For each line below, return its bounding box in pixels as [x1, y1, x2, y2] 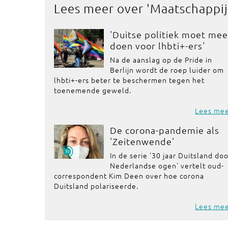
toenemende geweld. [54, 85, 131, 95]
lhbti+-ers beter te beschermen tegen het [54, 75, 205, 85]
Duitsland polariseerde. [54, 181, 138, 191]
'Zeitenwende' [110, 135, 175, 147]
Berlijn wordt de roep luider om [110, 65, 224, 75]
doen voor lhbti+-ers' [110, 40, 206, 51]
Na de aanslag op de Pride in [110, 54, 213, 65]
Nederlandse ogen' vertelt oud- [110, 160, 224, 170]
